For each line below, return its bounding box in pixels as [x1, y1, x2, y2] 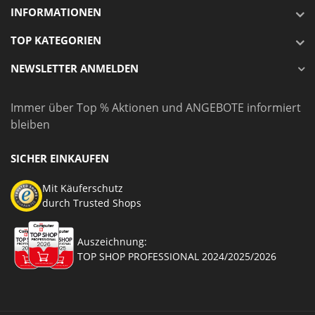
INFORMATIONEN [11, 5, 101, 20]
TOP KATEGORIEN [11, 33, 101, 48]
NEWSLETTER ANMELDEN [11, 61, 139, 76]
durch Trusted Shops [42, 196, 141, 210]
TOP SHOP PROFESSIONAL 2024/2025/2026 [77, 249, 276, 263]
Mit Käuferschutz [42, 181, 123, 195]
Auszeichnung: [77, 234, 147, 248]
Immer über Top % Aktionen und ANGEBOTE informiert [11, 100, 301, 116]
